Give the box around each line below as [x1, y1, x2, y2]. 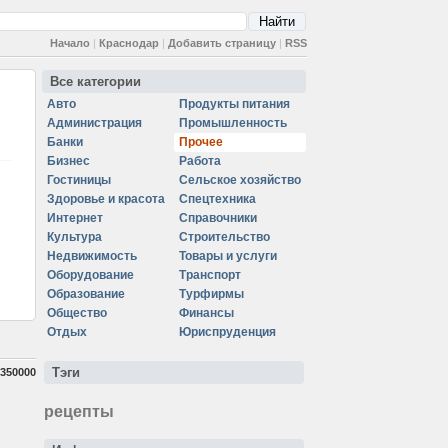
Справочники [179, 211, 257, 225]
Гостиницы [47, 173, 111, 187]
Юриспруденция [179, 325, 276, 339]
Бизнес [47, 154, 90, 168]
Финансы [179, 306, 234, 320]
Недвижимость [47, 249, 137, 263]
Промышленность [179, 116, 287, 130]
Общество [47, 306, 107, 320]
